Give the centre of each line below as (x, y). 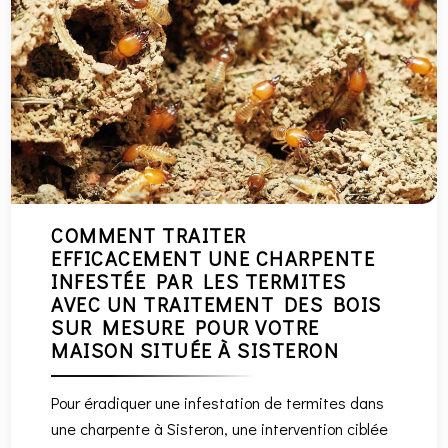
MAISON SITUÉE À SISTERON (195, 350)
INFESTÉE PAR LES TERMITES (199, 281)
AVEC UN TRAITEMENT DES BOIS (216, 304)
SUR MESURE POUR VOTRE (185, 327)
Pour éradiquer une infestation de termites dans (218, 403)
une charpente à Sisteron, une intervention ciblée (220, 429)
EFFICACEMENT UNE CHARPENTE (213, 258)
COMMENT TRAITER (149, 235)
